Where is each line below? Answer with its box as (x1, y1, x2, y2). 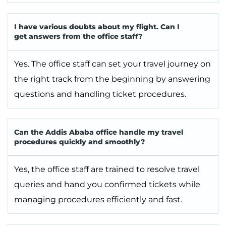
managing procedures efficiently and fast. (14, 195, 182, 205)
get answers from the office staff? (14, 32, 142, 41)
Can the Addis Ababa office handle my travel (14, 128, 183, 137)
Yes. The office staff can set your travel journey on (14, 59, 211, 69)
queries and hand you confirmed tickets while (14, 180, 200, 190)
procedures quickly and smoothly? (14, 137, 145, 147)
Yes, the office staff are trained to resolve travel (14, 164, 200, 175)
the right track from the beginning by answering (14, 74, 210, 84)
